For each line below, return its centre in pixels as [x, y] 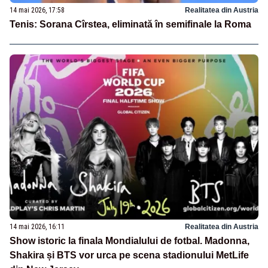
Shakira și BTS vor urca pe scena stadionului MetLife [129, 255]
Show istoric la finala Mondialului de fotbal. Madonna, [130, 241]
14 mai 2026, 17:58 [37, 10]
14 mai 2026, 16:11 [37, 227]
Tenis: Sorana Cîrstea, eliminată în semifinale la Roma [130, 24]
